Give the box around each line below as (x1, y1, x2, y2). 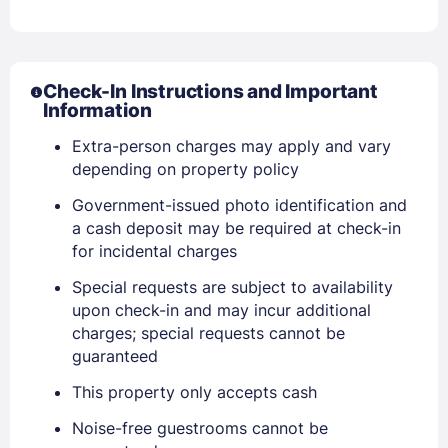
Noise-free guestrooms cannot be (72, 417, 328, 438)
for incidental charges (72, 240, 237, 261)
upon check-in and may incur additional (72, 299, 371, 320)
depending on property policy (72, 158, 299, 179)
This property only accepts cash (72, 381, 317, 402)
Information (43, 98, 152, 122)
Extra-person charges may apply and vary (72, 135, 391, 156)
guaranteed (72, 345, 158, 366)
